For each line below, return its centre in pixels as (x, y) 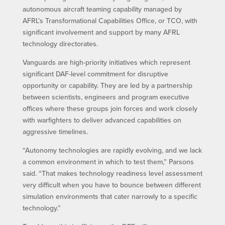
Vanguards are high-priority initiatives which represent (106, 62)
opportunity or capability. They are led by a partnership (107, 85)
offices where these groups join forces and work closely (110, 108)
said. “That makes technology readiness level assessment (112, 173)
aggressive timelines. (55, 131)
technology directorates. (60, 43)
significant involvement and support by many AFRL (101, 32)
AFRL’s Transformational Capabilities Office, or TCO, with (110, 20)
